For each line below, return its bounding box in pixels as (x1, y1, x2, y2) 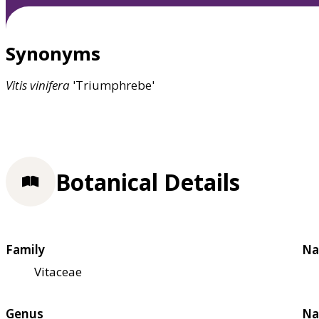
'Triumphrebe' (70, 77, 155, 94)
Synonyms (6, 41, 100, 66)
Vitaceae (34, 263, 82, 280)
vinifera (30, 77, 70, 94)
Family (6, 241, 45, 258)
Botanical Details (56, 166, 240, 197)
